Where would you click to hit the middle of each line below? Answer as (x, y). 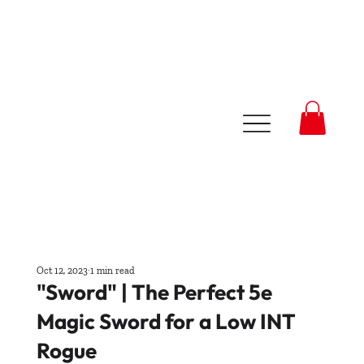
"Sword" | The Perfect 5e (154, 292)
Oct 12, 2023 (62, 270)
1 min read (112, 270)
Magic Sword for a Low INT (166, 321)
